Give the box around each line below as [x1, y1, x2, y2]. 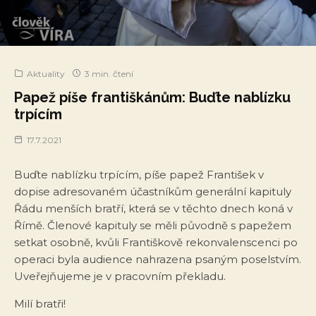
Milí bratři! [14, 296, 66, 310]
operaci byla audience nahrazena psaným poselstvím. [14, 252, 301, 266]
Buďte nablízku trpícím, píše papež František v [14, 167, 264, 181]
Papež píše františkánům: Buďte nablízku [14, 88, 291, 106]
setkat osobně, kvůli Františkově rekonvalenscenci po [14, 235, 298, 249]
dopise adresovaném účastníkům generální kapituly [14, 184, 291, 198]
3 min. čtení [83, 68, 133, 79]
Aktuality [27, 68, 65, 79]
